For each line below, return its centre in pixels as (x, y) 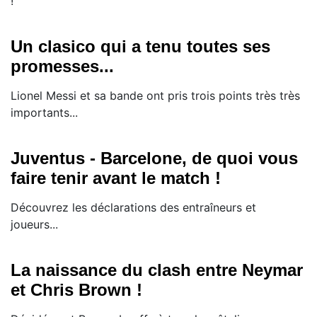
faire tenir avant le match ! (116, 178)
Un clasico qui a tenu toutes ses (140, 47)
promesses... (62, 67)
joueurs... (34, 225)
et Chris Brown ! (76, 290)
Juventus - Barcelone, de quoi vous (154, 158)
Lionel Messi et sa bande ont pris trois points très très (155, 96)
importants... (44, 113)
